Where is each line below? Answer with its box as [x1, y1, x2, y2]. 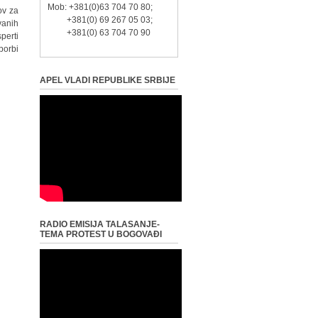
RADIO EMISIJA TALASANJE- [39, 219, 160, 229]
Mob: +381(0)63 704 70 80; [47, 2, 170, 12]
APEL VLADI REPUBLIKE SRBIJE [39, 75, 175, 85]
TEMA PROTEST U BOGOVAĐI [39, 229, 162, 239]
